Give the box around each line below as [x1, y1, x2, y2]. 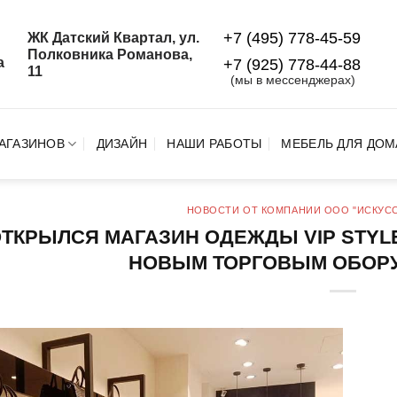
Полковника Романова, [27, 46, 192, 62]
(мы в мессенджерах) [230, 72, 355, 87]
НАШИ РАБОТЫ [167, 136, 262, 151]
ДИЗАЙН [96, 136, 148, 151]
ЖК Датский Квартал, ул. [27, 29, 199, 45]
